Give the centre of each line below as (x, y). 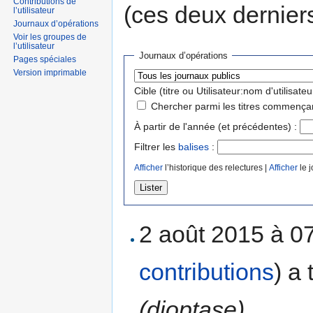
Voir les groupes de (50, 37)
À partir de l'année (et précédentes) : (216, 126)
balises (194, 146)
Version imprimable (50, 72)
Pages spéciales (45, 59)
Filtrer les (156, 146)
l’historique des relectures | (216, 167)
